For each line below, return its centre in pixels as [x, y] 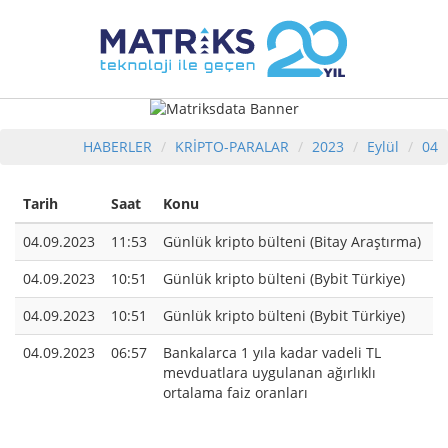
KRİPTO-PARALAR [232, 147]
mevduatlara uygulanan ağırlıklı [269, 373]
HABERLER [117, 147]
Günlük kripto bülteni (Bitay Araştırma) [292, 242]
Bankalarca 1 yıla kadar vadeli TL [272, 353]
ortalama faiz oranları [235, 393]
